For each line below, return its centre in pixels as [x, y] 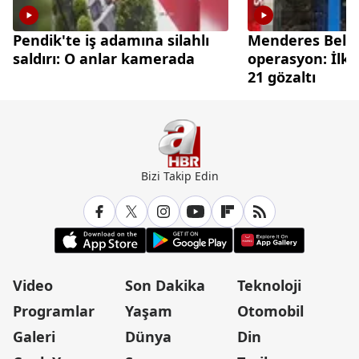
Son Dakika [165, 285]
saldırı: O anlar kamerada [104, 58]
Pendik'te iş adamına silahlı [111, 40]
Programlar [54, 311]
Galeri [34, 336]
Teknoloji [269, 285]
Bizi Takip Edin [179, 175]
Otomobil [270, 311]
